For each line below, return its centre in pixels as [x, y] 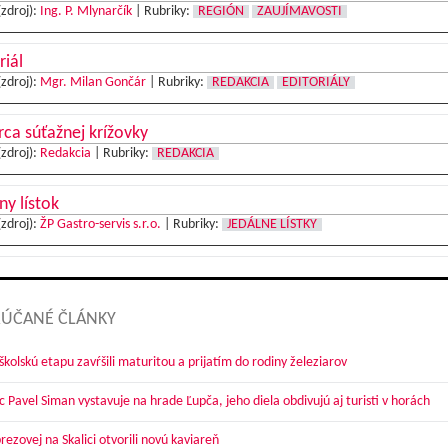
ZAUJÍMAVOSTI [299, 11]
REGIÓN [220, 11]
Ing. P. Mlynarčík [85, 11]
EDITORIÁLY [315, 82]
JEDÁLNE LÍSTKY [271, 224]
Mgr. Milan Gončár [92, 82]
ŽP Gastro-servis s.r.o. [100, 224]
